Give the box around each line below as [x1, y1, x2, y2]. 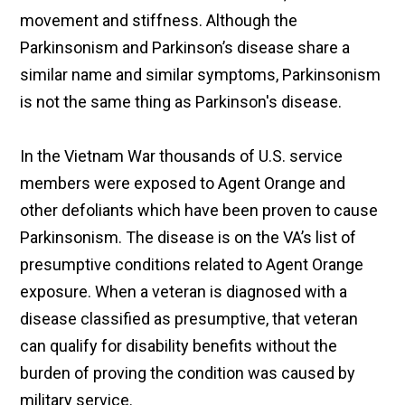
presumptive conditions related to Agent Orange [20, 255, 364, 275]
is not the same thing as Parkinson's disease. [20, 92, 343, 112]
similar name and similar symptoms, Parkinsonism [20, 65, 381, 85]
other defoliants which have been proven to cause [20, 201, 379, 221]
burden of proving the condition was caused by [20, 363, 356, 383]
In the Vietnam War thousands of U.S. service [20, 146, 344, 166]
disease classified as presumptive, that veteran [20, 309, 359, 329]
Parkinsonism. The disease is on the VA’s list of [20, 228, 357, 248]
